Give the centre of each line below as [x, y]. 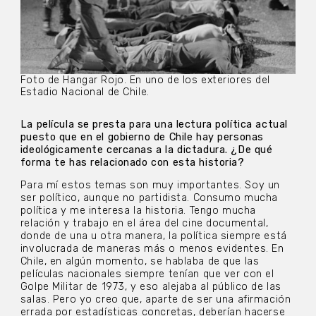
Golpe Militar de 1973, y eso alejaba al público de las [151, 287]
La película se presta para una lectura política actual [154, 124]
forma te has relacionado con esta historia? [134, 162]
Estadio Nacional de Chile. [85, 92]
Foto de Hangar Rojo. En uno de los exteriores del [145, 80]
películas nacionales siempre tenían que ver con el [147, 274]
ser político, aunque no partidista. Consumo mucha [149, 198]
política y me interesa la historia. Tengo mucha [138, 211]
